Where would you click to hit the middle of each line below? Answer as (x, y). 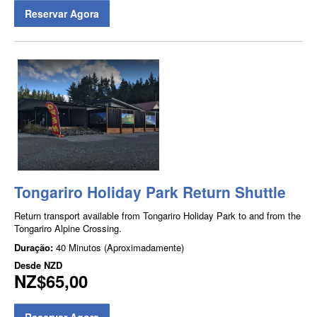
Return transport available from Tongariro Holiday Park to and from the (157, 215)
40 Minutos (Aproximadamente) (120, 247)
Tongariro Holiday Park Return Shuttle (150, 191)
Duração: (35, 247)
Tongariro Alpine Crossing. (68, 228)
